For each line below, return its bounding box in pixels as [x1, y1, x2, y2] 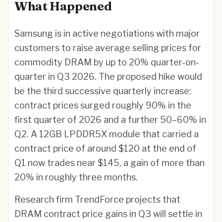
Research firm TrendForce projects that [14, 194, 180, 205]
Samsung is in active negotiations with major [14, 28, 200, 39]
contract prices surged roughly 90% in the [14, 100, 191, 111]
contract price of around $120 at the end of [14, 143, 196, 154]
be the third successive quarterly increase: [14, 86, 191, 96]
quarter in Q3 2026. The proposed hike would [14, 71, 202, 82]
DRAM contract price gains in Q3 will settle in [14, 209, 202, 219]
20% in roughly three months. [14, 172, 138, 182]
